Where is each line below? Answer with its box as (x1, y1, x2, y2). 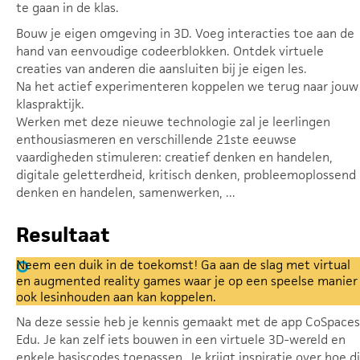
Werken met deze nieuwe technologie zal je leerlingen (16, 113, 330, 130)
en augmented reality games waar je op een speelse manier (16, 272, 358, 289)
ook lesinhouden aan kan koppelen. (16, 288, 216, 305)
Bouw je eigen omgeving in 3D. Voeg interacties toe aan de (16, 25, 354, 42)
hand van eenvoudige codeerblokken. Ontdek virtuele (16, 43, 324, 59)
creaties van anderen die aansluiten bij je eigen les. (16, 60, 307, 77)
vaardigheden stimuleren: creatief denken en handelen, (16, 149, 333, 166)
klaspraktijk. (16, 96, 88, 112)
